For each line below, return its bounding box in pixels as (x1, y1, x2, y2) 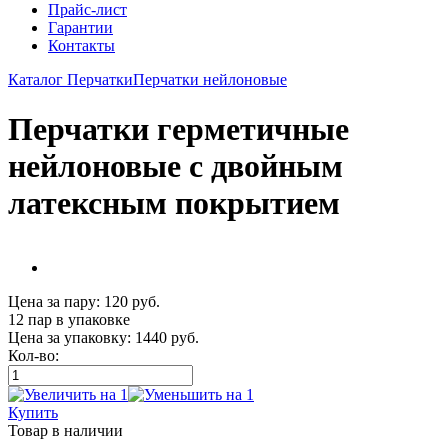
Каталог (8, 71, 63, 89)
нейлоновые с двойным (8, 147, 343, 184)
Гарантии (48, 19, 113, 37)
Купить (8, 404, 58, 422)
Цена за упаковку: (8, 329, 131, 347)
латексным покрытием (8, 184, 340, 221)
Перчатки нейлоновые (133, 71, 287, 89)
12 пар (8, 311, 52, 329)
